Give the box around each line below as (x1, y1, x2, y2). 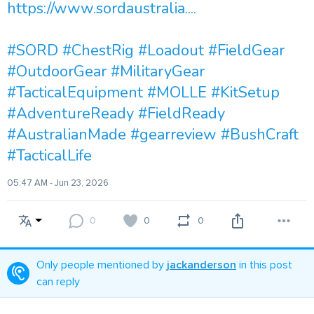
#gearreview (130, 124, 217, 145)
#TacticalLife (7, 145, 92, 166)
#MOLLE (147, 82, 207, 103)
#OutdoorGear (7, 61, 107, 82)
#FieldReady (138, 103, 225, 124)
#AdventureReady (7, 103, 134, 124)
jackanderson (167, 258, 236, 272)
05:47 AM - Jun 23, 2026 (7, 177, 109, 189)
